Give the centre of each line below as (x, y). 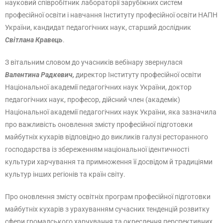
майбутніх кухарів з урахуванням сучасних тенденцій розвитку (107, 209)
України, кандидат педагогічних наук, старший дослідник (98, 27)
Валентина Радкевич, (40, 75)
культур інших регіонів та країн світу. (65, 174)
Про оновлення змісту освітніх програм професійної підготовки (108, 197)
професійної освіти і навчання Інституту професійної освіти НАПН (111, 15)
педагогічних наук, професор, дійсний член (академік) (93, 100)
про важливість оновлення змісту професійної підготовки (99, 124)
